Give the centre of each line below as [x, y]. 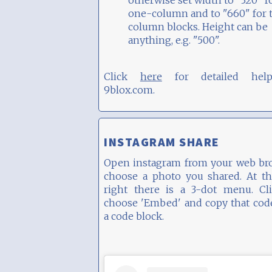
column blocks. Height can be [198, 27]
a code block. [134, 216]
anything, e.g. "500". [174, 40]
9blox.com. [129, 90]
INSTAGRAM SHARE [162, 142]
